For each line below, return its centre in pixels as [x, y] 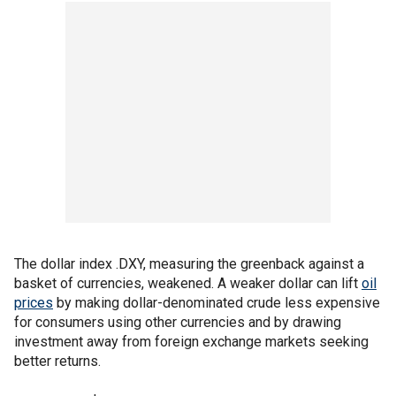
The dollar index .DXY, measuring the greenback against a [189, 264]
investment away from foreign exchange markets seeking [191, 342]
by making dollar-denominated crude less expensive [217, 303]
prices [34, 303]
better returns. [57, 362]
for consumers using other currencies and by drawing [178, 323]
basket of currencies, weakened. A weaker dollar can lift [188, 284]
